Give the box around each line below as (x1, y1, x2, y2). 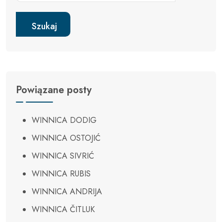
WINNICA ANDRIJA (32, 186, 102, 198)
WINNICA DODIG (32, 114, 97, 126)
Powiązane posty (16, 83, 92, 98)
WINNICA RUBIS (32, 168, 91, 180)
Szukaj (32, 19, 57, 33)
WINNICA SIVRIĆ (32, 150, 94, 162)
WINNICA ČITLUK (32, 204, 95, 216)
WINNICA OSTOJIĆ (32, 132, 101, 144)
